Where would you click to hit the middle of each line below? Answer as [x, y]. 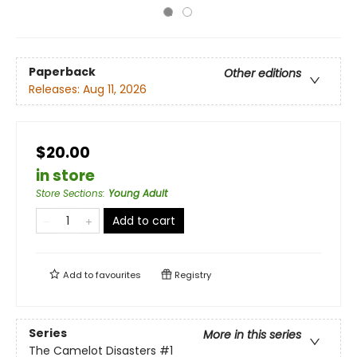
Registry [192, 275]
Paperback [62, 72]
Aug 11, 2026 [115, 90]
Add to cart [144, 221]
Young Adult [138, 193]
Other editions [263, 74]
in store [65, 176]
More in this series [252, 335]
